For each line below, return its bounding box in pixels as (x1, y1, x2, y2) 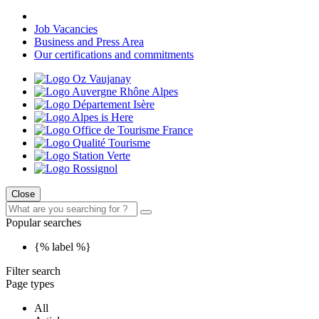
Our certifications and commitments (34, 48, 194, 61)
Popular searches (6, 216, 81, 229)
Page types (6, 278, 54, 290)
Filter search (6, 265, 61, 277)
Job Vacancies (34, 23, 98, 35)
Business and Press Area (34, 36, 144, 48)
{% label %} (34, 241, 91, 253)
